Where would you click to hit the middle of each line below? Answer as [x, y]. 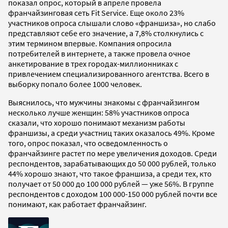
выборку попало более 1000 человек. [75, 84]
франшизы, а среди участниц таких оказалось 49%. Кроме [111, 133]
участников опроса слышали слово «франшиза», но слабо [112, 23]
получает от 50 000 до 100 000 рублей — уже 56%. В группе [111, 183]
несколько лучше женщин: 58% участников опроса [99, 112]
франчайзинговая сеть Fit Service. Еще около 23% [96, 12]
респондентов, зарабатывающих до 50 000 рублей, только [112, 163]
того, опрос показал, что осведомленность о [88, 143]
